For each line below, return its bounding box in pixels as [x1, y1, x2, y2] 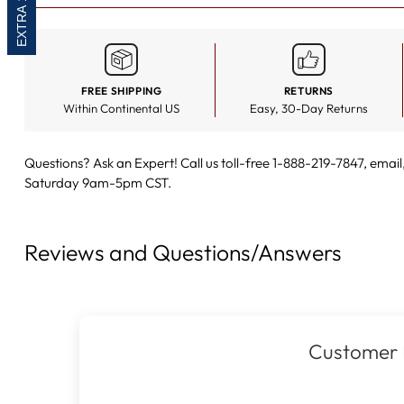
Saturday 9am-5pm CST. [23, 174, 171, 192]
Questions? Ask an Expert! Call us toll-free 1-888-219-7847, [23, 154, 370, 172]
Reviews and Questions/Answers [23, 238, 342, 267]
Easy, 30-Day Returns [249, 101, 368, 116]
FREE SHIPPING [80, 84, 162, 98]
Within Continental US [63, 101, 180, 116]
